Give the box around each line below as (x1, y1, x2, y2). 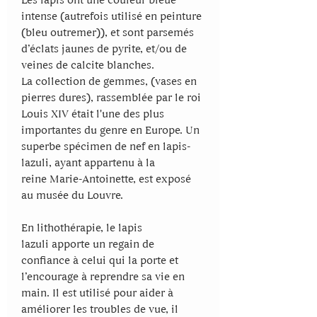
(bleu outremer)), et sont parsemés (21, 26, 194, 40)
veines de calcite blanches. (21, 59, 154, 72)
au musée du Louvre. (21, 189, 123, 202)
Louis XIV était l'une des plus (21, 108, 164, 121)
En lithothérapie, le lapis (21, 221, 142, 235)
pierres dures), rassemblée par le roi (21, 91, 201, 105)
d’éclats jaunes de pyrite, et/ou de (21, 42, 187, 56)
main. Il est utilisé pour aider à (21, 287, 173, 300)
